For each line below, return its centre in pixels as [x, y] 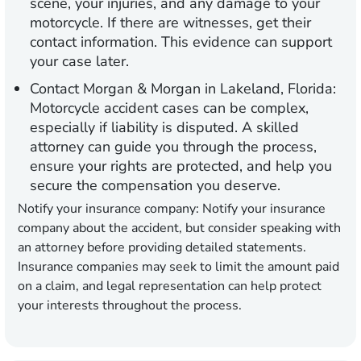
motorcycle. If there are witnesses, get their [170, 23]
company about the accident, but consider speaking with [179, 228]
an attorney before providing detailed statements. [162, 248]
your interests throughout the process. [130, 306]
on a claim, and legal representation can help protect [170, 286]
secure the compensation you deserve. [155, 186]
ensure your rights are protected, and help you [181, 166]
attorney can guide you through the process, [173, 147]
